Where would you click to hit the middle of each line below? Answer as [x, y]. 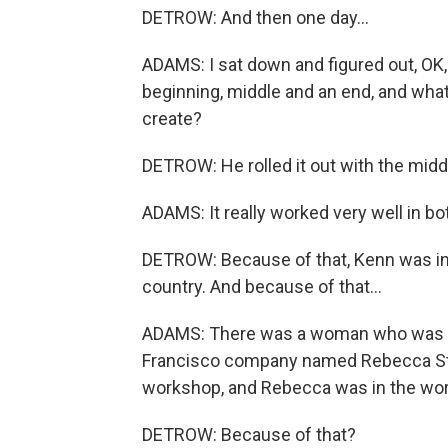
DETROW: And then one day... [255, 17]
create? [172, 118]
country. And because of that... [262, 286]
